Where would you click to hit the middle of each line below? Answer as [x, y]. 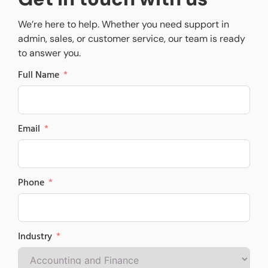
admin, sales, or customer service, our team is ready [132, 39]
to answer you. [49, 53]
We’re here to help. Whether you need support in [124, 25]
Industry [35, 237]
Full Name [39, 76]
